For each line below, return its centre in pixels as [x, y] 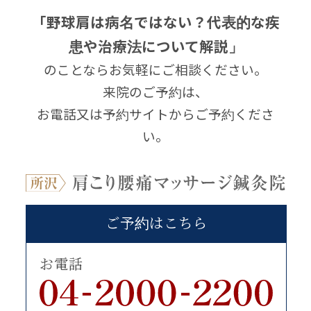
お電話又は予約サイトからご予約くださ [155, 114]
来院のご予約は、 [155, 92]
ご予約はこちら [156, 224]
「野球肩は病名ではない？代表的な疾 [155, 22]
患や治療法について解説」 [155, 47]
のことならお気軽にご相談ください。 [155, 70]
